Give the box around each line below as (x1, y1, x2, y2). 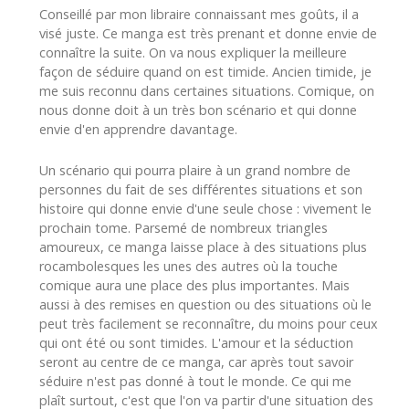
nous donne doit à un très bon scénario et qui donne (39, 100, 357, 119)
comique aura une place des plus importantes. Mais (39, 276, 350, 294)
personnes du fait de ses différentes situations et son (39, 180, 362, 198)
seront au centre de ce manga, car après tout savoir (39, 352, 353, 371)
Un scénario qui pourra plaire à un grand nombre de (39, 161, 351, 179)
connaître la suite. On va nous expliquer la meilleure (39, 43, 347, 61)
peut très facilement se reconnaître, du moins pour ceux (39, 314, 378, 332)
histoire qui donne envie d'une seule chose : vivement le (39, 199, 372, 217)
